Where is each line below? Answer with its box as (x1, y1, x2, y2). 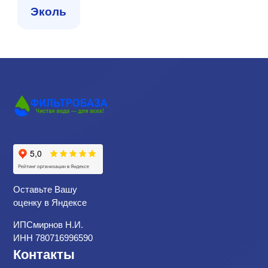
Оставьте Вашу (13, 184, 77, 194)
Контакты (13, 247, 75, 262)
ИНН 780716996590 (13, 233, 93, 243)
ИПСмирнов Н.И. (13, 220, 83, 230)
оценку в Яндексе (13, 197, 87, 208)
